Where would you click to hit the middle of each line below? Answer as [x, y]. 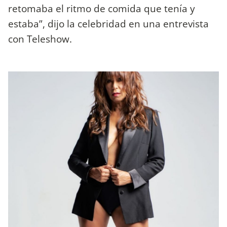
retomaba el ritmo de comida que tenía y [102, 9]
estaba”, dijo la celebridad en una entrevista [108, 24]
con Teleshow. [40, 39]
